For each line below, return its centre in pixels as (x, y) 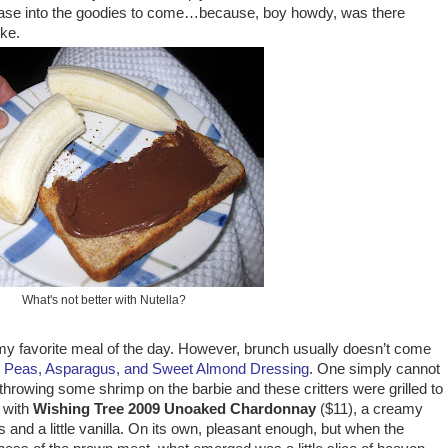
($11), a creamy (369, 409)
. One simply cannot (374, 369)
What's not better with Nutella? (104, 300)
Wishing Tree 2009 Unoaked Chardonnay (174, 409)
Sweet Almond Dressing (230, 369)
